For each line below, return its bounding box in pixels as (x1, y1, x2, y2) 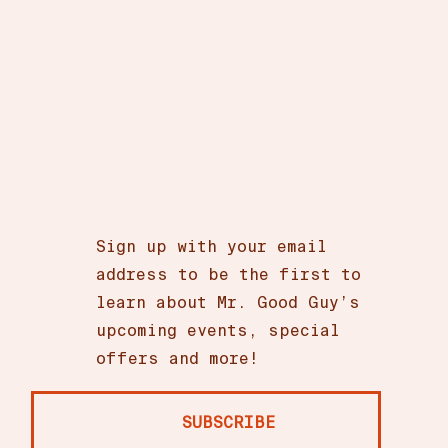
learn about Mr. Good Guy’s (96, 292, 361, 314)
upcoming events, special (96, 320, 341, 342)
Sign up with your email (96, 236, 328, 258)
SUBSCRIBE (182, 412, 277, 434)
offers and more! (96, 348, 260, 370)
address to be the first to (96, 264, 362, 286)
